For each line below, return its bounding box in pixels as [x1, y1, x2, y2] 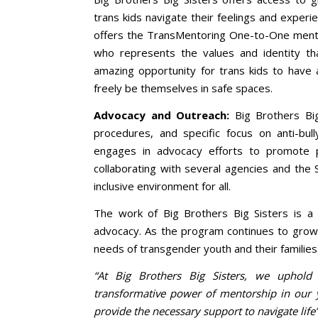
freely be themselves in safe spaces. [94, 80, 273, 95]
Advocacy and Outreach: [94, 107, 229, 122]
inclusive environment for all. [94, 178, 231, 193]
